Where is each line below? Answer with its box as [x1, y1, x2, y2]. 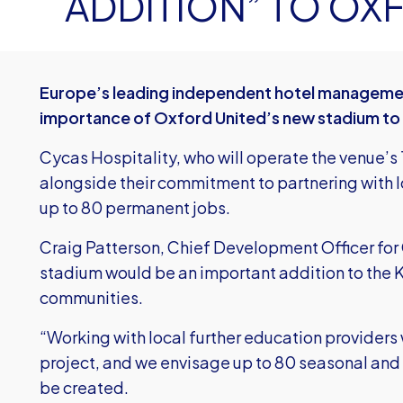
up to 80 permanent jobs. [40, 197, 230, 218]
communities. [40, 287, 143, 308]
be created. [40, 377, 129, 398]
